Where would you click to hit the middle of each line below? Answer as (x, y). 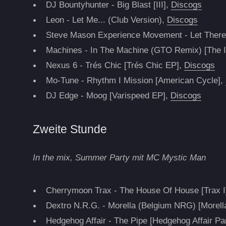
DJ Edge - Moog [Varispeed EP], (108, 96)
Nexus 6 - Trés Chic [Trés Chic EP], (115, 65)
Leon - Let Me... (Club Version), (107, 20)
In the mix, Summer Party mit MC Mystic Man (120, 158)
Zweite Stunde (70, 129)
